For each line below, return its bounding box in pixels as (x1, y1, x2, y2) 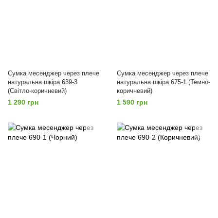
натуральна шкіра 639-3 (8, 78, 77, 86)
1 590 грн (117, 98, 147, 106)
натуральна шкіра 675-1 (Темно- (117, 78, 210, 86)
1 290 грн (8, 98, 38, 106)
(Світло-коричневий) (8, 87, 67, 94)
